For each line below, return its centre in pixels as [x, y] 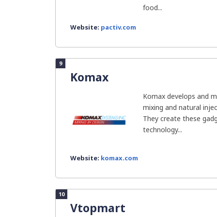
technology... [163, 130]
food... [153, 8]
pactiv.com [118, 27]
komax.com [119, 158]
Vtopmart [98, 208]
